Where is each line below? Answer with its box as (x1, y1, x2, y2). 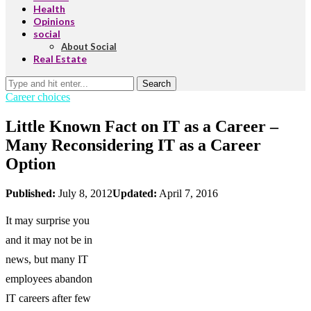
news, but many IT (6, 253, 88, 265)
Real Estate (33, 53, 87, 65)
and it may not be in (6, 233, 92, 246)
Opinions (33, 15, 75, 27)
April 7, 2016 (159, 187, 218, 199)
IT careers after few (6, 292, 91, 304)
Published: (6, 187, 56, 199)
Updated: (112, 187, 157, 199)
